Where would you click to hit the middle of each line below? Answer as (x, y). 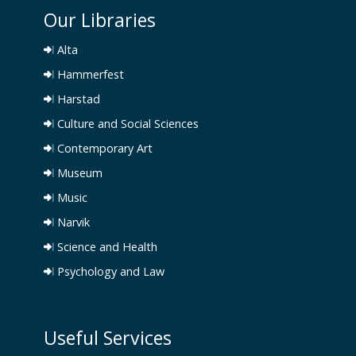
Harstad (77, 99)
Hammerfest (89, 75)
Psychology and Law (109, 272)
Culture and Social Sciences (126, 124)
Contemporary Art (103, 149)
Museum (78, 173)
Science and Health (106, 247)
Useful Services (108, 338)
